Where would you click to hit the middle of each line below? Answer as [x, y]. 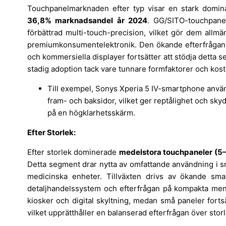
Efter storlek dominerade [73, 152]
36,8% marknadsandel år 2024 [88, 21]
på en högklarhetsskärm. [91, 113]
